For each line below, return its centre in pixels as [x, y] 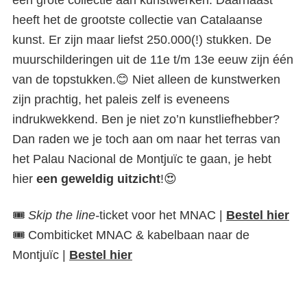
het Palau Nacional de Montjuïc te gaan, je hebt [142, 159]
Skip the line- [64, 215]
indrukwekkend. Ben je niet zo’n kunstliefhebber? [146, 119]
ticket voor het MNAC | [163, 215]
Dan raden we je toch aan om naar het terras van [146, 139]
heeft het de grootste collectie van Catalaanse [137, 20]
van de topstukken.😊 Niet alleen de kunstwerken [146, 79]
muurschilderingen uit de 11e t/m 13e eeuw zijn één [153, 60]
